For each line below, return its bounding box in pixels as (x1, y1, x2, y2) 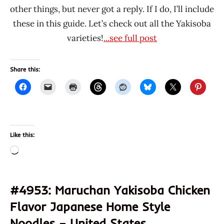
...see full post (103, 32, 157, 43)
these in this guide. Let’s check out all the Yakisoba (13, 17, 211, 29)
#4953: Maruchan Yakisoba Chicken (10, 182, 210, 197)
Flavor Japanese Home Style (10, 198, 170, 214)
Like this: (10, 130, 34, 138)
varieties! (67, 32, 103, 43)
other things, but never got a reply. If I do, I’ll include (10, 3, 214, 14)
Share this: (10, 65, 40, 73)
